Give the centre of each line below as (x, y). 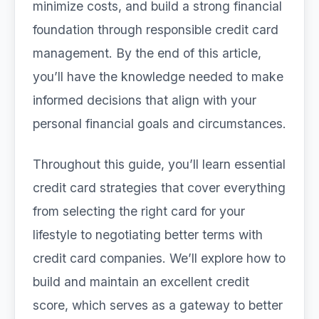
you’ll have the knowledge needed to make (158, 77)
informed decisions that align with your (145, 100)
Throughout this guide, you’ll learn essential (159, 164)
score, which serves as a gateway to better (158, 305)
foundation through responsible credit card (156, 30)
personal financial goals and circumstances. (159, 124)
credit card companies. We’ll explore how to (159, 258)
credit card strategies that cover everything (159, 188)
